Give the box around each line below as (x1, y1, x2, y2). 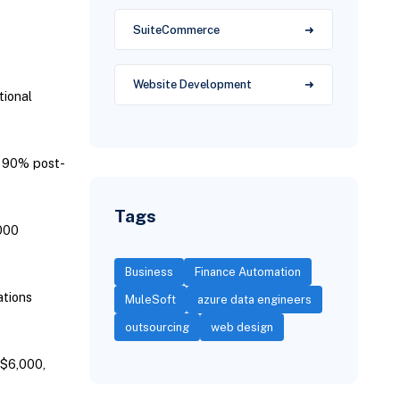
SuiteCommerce (133, 22, 221, 37)
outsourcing (125, 320, 190, 334)
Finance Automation (195, 264, 302, 279)
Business (125, 264, 174, 279)
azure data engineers (197, 292, 312, 306)
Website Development (133, 78, 253, 92)
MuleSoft (125, 292, 177, 306)
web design (211, 320, 274, 334)
